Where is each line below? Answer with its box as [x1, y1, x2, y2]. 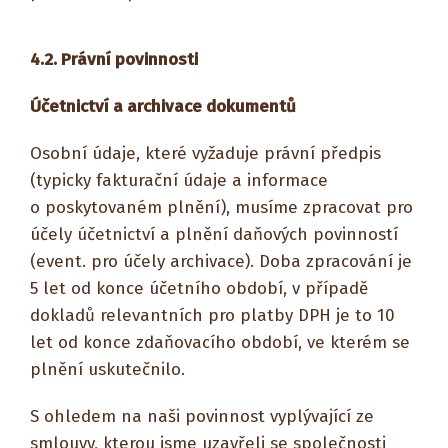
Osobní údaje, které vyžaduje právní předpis [30, 143, 381, 164]
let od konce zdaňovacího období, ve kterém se [30, 332, 410, 353]
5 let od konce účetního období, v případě [30, 278, 368, 299]
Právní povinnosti [61, 49, 198, 70]
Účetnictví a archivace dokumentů [30, 96, 296, 117]
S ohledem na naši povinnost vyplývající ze [30, 406, 374, 427]
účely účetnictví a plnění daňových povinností [30, 224, 398, 245]
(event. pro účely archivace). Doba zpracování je [30, 251, 412, 272]
